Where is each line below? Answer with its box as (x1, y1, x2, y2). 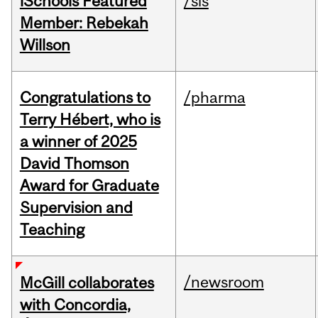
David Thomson (19, 154, 129, 173)
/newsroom (183, 273, 264, 292)
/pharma (183, 88, 246, 107)
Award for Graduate (19, 176, 159, 195)
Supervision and (19, 198, 133, 217)
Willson (19, 35, 70, 55)
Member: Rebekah (19, 13, 148, 33)
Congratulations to (19, 88, 150, 107)
